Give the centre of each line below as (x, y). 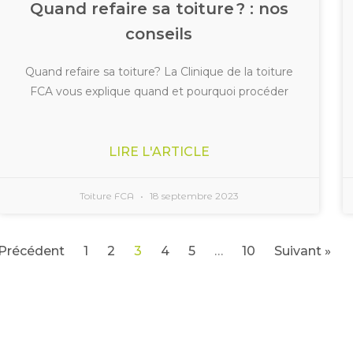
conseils (159, 33)
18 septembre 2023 (193, 195)
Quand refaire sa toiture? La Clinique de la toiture (159, 71)
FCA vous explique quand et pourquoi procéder (159, 91)
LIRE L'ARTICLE (159, 151)
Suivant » (302, 251)
